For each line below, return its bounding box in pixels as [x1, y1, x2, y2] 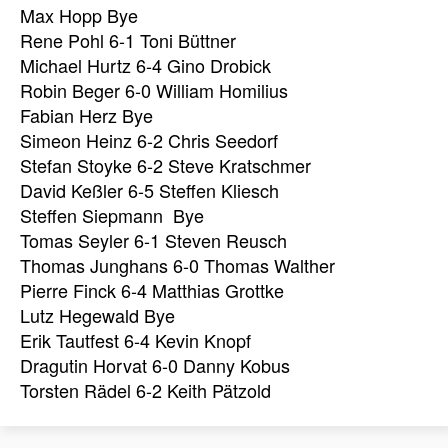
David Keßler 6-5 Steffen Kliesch [20, 177, 279, 204]
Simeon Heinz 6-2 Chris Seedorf [20, 127, 278, 154]
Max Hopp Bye [20, 2, 138, 29]
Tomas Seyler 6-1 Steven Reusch [20, 227, 287, 254]
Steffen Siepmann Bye [20, 202, 204, 229]
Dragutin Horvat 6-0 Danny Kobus [20, 352, 290, 379]
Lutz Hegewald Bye [20, 302, 175, 329]
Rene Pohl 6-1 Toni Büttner [20, 27, 236, 54]
